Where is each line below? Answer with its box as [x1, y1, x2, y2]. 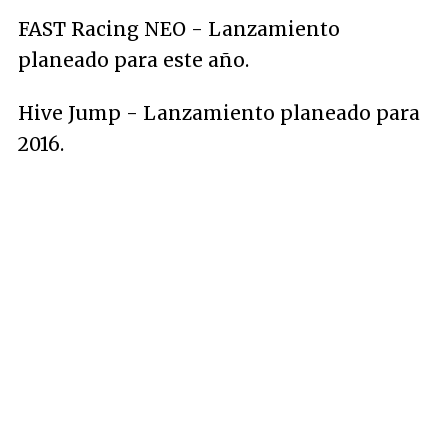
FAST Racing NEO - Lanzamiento [18, 17, 340, 41]
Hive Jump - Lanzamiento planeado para [18, 101, 420, 125]
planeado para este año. [18, 48, 249, 72]
